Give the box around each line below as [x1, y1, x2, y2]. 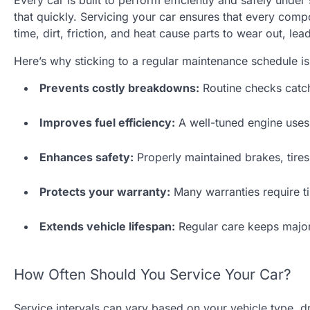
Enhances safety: [39, 150, 134, 165]
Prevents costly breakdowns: [39, 81, 199, 95]
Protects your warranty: [39, 185, 170, 199]
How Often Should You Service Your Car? [14, 266, 291, 284]
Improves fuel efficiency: [39, 116, 175, 130]
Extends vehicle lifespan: [39, 219, 175, 234]
